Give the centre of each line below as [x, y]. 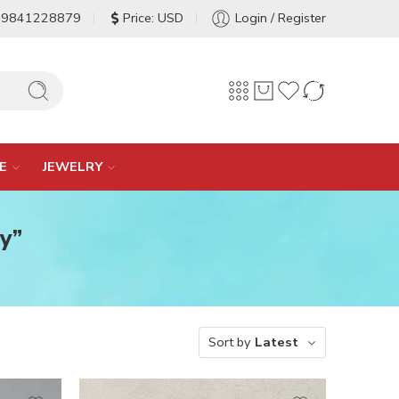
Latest [277, 342]
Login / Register [281, 18]
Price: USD [153, 18]
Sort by [229, 342]
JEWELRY [73, 167]
